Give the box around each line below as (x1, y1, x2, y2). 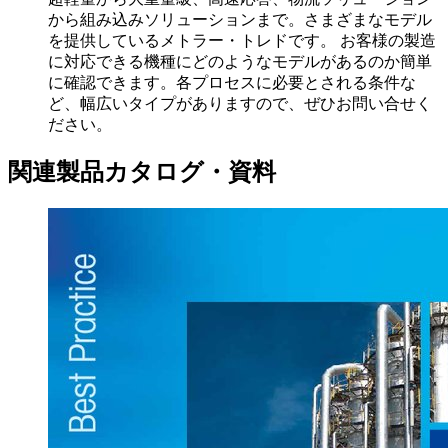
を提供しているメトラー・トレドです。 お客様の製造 (48, 32, 436, 50)
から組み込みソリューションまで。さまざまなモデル (48, 11, 432, 29)
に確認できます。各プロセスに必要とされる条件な (48, 74, 416, 92)
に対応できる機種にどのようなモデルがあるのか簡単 (48, 53, 432, 71)
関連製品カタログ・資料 (8, 159, 276, 186)
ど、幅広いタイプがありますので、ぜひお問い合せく (48, 95, 432, 113)
